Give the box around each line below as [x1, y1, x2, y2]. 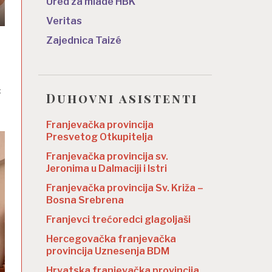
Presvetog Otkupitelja [46, 131, 153, 143]
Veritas [46, 15, 82, 27]
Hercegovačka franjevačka [46, 233, 176, 245]
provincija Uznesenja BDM [46, 245, 169, 257]
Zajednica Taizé [46, 34, 121, 46]
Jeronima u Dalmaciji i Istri [46, 163, 167, 175]
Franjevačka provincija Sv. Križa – [46, 182, 203, 194]
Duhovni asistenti [46, 89, 198, 106]
